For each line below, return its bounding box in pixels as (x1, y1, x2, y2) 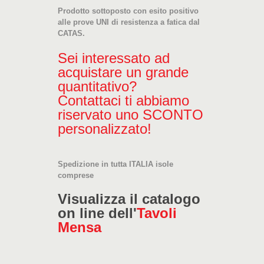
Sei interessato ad (58, 49, 170, 66)
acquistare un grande (58, 64, 189, 80)
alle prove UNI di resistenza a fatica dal (58, 17, 200, 27)
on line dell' (58, 204, 137, 221)
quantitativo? (58, 78, 137, 94)
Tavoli (137, 204, 177, 221)
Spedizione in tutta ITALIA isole (58, 159, 173, 169)
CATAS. (58, 28, 85, 38)
